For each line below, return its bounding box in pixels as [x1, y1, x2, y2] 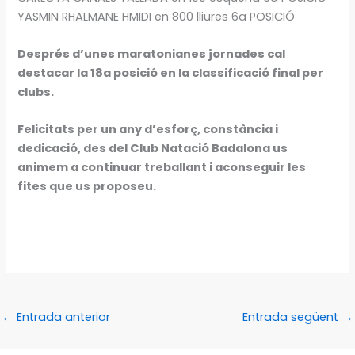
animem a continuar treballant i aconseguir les [17, 159, 307, 176]
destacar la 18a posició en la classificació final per [17, 64, 324, 81]
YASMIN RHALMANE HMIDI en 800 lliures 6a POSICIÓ [17, 8, 296, 25]
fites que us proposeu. [17, 178, 157, 195]
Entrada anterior [13, 308, 110, 325]
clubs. [17, 83, 55, 100]
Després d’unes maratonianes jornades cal [17, 45, 286, 62]
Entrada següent [242, 308, 342, 325]
